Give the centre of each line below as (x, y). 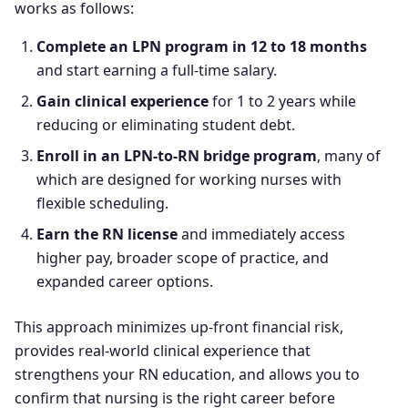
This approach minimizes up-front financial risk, (179, 327)
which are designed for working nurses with (189, 179)
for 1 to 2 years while (282, 101)
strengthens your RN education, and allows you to (187, 374)
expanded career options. (125, 281)
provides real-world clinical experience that (163, 351)
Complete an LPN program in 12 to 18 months (202, 46)
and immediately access (261, 234)
